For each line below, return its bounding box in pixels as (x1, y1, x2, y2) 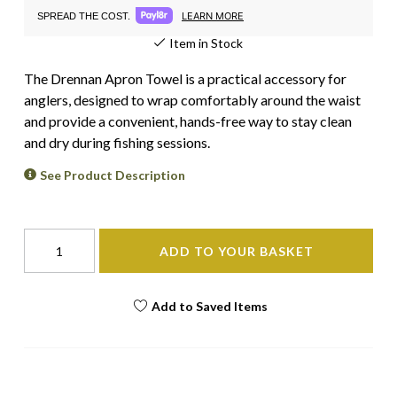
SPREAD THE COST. (37, 10, 130, 21)
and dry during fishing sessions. (24, 134, 210, 151)
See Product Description (40, 167, 186, 183)
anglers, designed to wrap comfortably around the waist (24, 91, 361, 108)
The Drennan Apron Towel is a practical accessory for (24, 70, 346, 87)
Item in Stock (169, 35, 243, 51)
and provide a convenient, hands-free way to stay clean (24, 113, 352, 129)
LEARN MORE (182, 9, 244, 22)
